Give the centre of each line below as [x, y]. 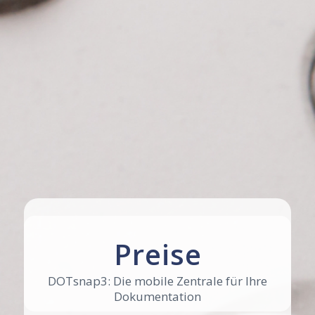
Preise [157, 254]
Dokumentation [157, 297]
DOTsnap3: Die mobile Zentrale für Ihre [157, 281]
